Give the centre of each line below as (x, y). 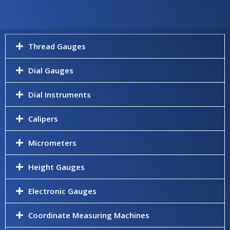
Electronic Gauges (62, 191)
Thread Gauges (57, 46)
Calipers (43, 119)
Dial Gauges (51, 70)
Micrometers (52, 143)
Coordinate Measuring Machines (89, 215)
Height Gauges (56, 167)
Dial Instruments (60, 94)
